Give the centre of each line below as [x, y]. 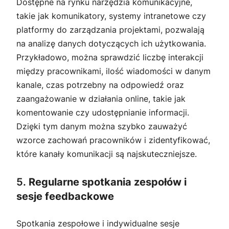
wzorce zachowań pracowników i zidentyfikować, [113, 140]
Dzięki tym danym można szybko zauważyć [102, 127]
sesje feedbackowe [65, 196]
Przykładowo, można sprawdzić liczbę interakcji [110, 58]
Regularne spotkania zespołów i [108, 182]
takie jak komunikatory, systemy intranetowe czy [111, 16]
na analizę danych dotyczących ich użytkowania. [111, 44]
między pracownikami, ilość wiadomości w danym [113, 71]
